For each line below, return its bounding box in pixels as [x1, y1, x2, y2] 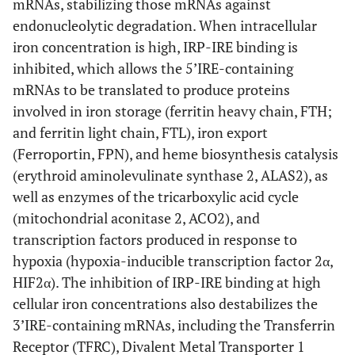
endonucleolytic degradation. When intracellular [13, 16, 317, 35]
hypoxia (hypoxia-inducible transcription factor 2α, [13, 251, 333, 270]
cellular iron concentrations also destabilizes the [13, 294, 318, 313]
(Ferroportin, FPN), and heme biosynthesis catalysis [13, 144, 338, 163]
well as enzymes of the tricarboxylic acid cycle [13, 187, 299, 206]
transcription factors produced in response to [13, 230, 297, 249]
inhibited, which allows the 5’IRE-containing [13, 59, 293, 78]
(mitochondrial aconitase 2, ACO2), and [13, 208, 260, 227]
